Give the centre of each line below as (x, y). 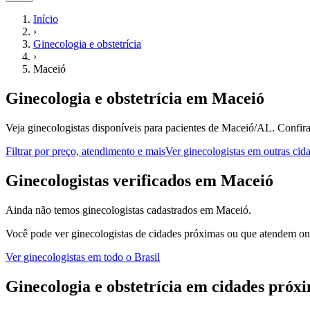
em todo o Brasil (122, 257)
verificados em (165, 180)
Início (46, 19)
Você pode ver (38, 233)
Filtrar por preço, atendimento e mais (85, 151)
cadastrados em (180, 210)
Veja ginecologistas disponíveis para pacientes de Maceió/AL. (140, 127)
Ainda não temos (44, 210)
